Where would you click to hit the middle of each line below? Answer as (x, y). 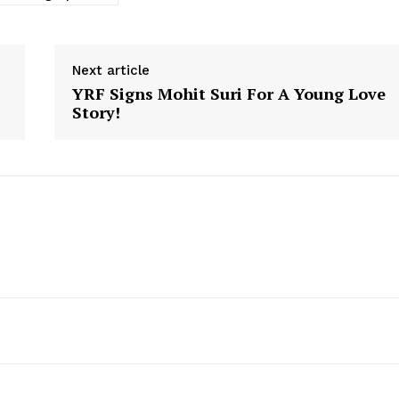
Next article (110, 70)
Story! (96, 112)
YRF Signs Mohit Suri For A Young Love (228, 93)
